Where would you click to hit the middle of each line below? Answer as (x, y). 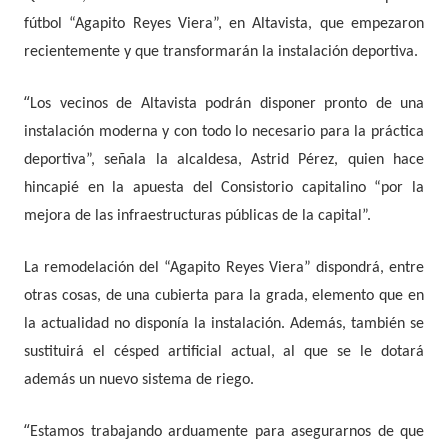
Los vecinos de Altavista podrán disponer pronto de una (227, 104)
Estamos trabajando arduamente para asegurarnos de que (227, 432)
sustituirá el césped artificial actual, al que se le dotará (224, 352)
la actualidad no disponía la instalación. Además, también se (224, 324)
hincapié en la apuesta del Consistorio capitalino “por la (224, 188)
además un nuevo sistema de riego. (139, 380)
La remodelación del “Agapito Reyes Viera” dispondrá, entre (224, 268)
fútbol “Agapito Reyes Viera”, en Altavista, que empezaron (224, 24)
